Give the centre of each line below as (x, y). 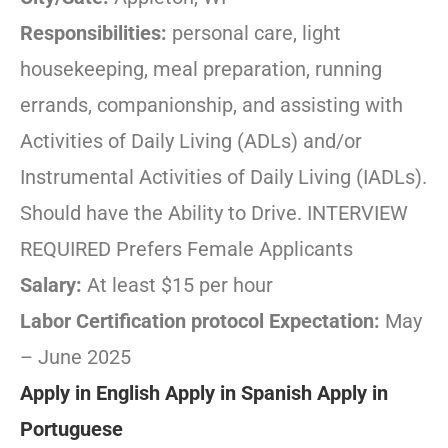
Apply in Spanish (238, 393)
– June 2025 (75, 357)
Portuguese (71, 429)
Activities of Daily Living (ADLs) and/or (191, 141)
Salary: (53, 285)
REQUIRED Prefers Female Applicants (186, 249)
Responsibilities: (96, 33)
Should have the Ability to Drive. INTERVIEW (214, 213)
